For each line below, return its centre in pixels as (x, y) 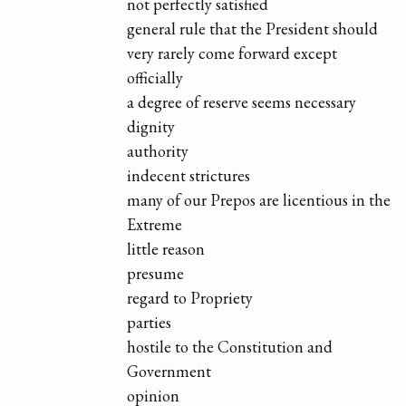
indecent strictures (189, 176)
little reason (166, 249)
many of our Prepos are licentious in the (259, 200)
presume (156, 274)
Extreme (155, 225)
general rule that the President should (253, 29)
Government (169, 372)
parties (150, 323)
